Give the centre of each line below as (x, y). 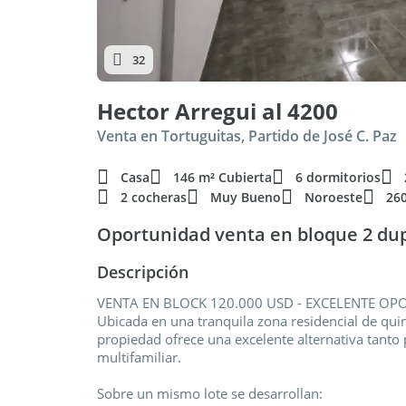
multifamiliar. (139, 357)
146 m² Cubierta (222, 177)
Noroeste (333, 197)
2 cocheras (154, 197)
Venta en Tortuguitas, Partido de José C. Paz (247, 136)
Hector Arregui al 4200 (217, 111)
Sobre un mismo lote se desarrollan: (210, 393)
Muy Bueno (246, 197)
